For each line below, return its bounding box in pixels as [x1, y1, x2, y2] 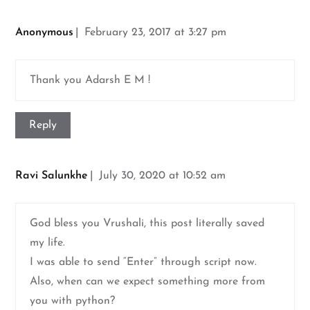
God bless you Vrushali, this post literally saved [30, 218, 265, 230]
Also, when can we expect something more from [30, 276, 266, 288]
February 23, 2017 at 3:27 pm [84, 27, 227, 39]
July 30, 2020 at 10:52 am [99, 170, 226, 182]
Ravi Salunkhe [15, 170, 89, 182]
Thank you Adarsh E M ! [30, 75, 151, 86]
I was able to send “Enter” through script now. [30, 257, 257, 268]
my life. [30, 237, 66, 249]
